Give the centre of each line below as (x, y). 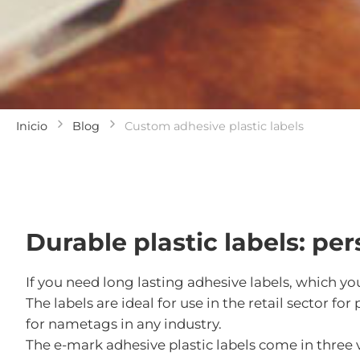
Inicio (32, 126)
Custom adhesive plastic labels (214, 126)
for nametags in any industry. (124, 324)
